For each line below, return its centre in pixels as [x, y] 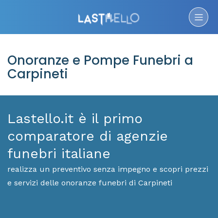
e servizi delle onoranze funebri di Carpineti [90, 183]
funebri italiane [59, 154]
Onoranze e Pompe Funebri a [100, 60]
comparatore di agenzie [88, 136]
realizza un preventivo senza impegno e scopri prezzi [108, 169]
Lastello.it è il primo [75, 118]
